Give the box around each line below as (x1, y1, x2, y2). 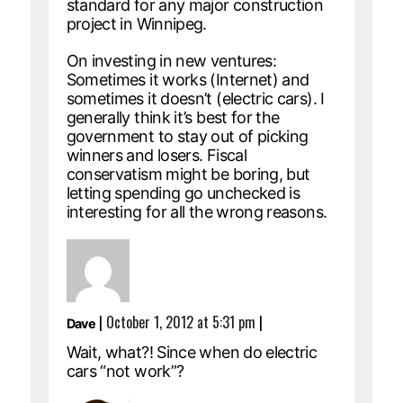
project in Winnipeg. (66, 13, 207, 33)
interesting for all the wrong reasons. (66, 201, 327, 221)
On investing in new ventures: (66, 50, 277, 70)
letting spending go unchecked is (66, 183, 300, 202)
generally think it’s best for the (66, 107, 280, 127)
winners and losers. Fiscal (66, 145, 246, 165)
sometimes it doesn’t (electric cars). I (66, 88, 325, 108)
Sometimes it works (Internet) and (66, 69, 309, 89)
